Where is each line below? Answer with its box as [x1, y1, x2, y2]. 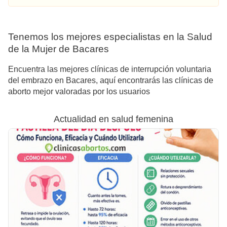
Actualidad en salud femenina [54, 114, 173, 125]
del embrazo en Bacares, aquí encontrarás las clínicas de [8, 76, 213, 85]
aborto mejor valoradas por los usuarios [8, 87, 150, 96]
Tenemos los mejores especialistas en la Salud [8, 31, 212, 42]
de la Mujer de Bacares [8, 43, 109, 54]
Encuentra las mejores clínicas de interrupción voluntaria [8, 65, 211, 74]
